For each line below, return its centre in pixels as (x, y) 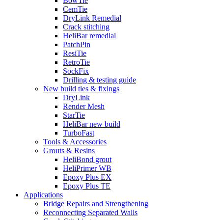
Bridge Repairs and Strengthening (96, 203)
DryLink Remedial (92, 18)
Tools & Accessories (75, 141)
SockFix (76, 71)
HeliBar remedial (89, 35)
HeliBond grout (87, 159)
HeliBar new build (92, 124)
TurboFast (79, 133)
